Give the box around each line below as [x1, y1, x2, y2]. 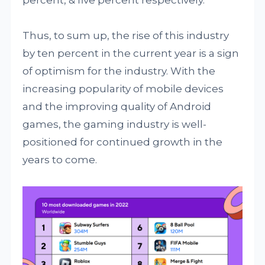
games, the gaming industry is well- [22, 118, 207, 130]
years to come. [22, 154, 98, 166]
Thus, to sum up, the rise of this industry [22, 30, 230, 41]
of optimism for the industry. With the [22, 65, 216, 77]
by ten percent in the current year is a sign [22, 47, 240, 59]
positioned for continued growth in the [22, 136, 223, 148]
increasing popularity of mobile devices [22, 83, 224, 95]
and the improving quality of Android [22, 101, 212, 112]
